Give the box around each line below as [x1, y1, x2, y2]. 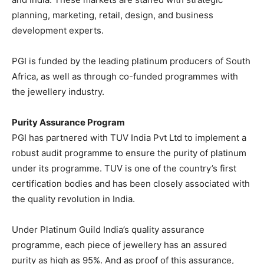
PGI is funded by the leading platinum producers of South [12, 55, 250, 67]
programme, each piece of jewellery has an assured [12, 239, 227, 250]
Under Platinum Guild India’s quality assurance [12, 224, 204, 235]
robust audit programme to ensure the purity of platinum [12, 147, 246, 159]
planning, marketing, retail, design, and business [12, 9, 213, 21]
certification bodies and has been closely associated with [12, 178, 250, 189]
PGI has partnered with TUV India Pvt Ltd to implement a [12, 132, 246, 143]
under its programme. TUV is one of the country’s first [12, 163, 236, 174]
